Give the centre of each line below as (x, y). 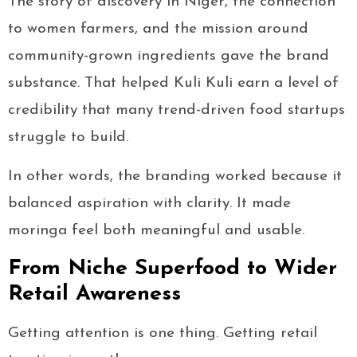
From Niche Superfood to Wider (173, 269)
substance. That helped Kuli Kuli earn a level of (173, 84)
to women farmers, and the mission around (158, 29)
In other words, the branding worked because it (175, 177)
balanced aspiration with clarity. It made (149, 204)
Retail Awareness (94, 295)
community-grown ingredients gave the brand (169, 57)
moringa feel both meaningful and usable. (156, 231)
